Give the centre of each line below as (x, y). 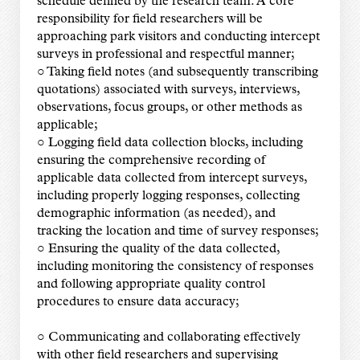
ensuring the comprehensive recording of (151, 161)
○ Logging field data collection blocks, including (170, 143)
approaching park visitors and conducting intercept (178, 37)
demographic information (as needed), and (156, 214)
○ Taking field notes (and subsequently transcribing (177, 73)
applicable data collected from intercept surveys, (172, 179)
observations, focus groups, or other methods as (169, 108)
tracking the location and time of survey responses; (178, 232)
